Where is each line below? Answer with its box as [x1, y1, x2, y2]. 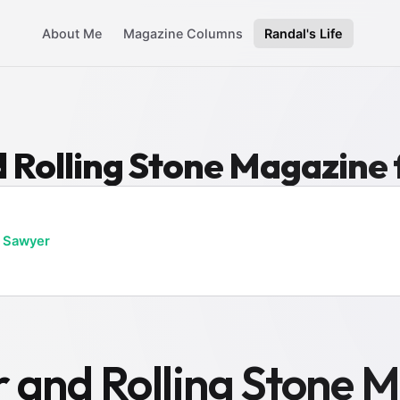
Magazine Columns [123, 25, 243, 41]
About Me [42, 25, 102, 41]
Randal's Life [264, 25, 343, 41]
